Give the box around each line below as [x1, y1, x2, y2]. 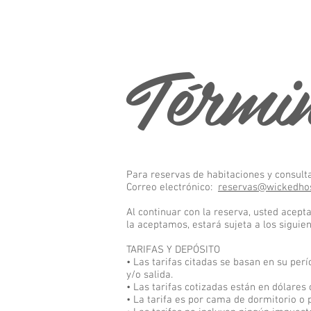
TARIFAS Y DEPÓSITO [126, 244, 220, 256]
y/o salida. [126, 269, 173, 281]
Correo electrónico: [126, 181, 218, 194]
